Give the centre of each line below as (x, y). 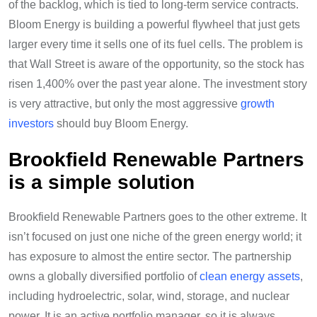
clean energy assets (250, 277)
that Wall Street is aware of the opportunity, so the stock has (156, 64)
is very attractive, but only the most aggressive (125, 104)
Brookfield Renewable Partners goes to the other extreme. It (157, 217)
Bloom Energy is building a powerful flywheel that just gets (154, 25)
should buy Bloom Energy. (121, 124)
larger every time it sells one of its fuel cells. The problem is (156, 45)
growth (258, 104)
